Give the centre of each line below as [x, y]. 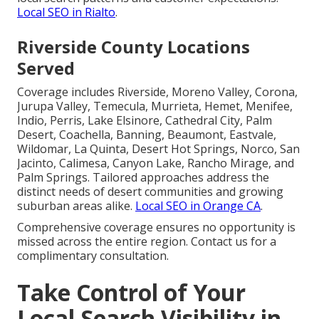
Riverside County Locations [134, 47]
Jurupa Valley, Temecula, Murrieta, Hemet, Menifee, [155, 106]
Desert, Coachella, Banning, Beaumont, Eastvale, [147, 135]
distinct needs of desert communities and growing [150, 192]
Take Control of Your [131, 293]
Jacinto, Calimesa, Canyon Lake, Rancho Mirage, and [156, 163]
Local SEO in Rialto [66, 12]
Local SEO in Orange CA [198, 206]
